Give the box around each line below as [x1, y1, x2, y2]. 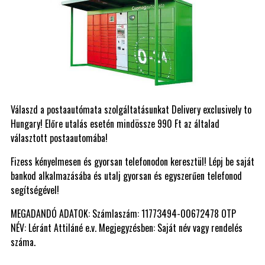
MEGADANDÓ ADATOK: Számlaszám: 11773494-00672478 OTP [11, 206, 238, 221]
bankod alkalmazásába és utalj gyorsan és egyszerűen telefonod [11, 168, 242, 183]
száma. [11, 234, 38, 249]
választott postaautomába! [11, 130, 108, 145]
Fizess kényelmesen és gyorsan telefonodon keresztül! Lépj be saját [11, 154, 254, 169]
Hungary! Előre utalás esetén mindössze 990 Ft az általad [11, 116, 219, 131]
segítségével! [11, 182, 59, 197]
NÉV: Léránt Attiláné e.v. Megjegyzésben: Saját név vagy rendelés [11, 220, 243, 235]
